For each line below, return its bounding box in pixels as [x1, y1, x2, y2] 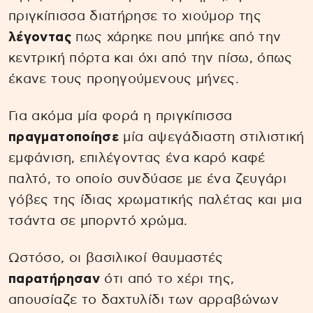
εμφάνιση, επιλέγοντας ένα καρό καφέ [8, 152, 265, 166]
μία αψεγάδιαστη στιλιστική [119, 131, 305, 145]
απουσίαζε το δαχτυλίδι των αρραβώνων [8, 293, 279, 307]
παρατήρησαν [8, 272, 100, 286]
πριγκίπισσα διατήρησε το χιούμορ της [8, 10, 261, 24]
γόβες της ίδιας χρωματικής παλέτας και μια [8, 194, 303, 208]
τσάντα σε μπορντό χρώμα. [8, 214, 188, 228]
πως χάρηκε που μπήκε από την [71, 31, 282, 45]
